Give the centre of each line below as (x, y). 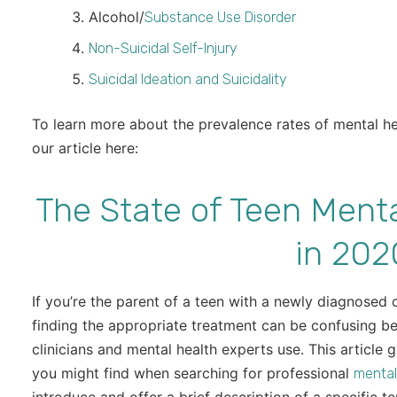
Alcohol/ (117, 17)
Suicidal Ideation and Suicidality (188, 80)
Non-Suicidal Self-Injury (163, 49)
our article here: (85, 148)
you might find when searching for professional (193, 374)
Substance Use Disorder (220, 18)
